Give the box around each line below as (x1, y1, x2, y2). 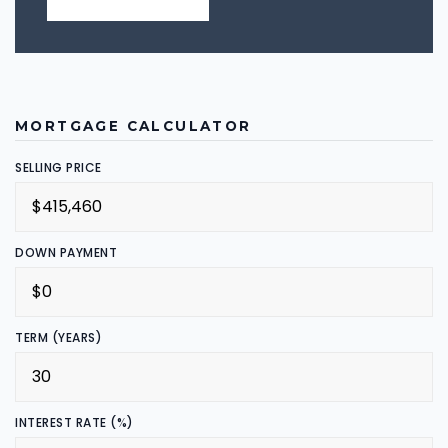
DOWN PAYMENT (15, 244, 117, 261)
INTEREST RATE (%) (15, 414, 134, 431)
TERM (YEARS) (15, 329, 102, 346)
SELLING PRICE (15, 159, 102, 176)
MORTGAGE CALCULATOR (15, 118, 252, 134)
